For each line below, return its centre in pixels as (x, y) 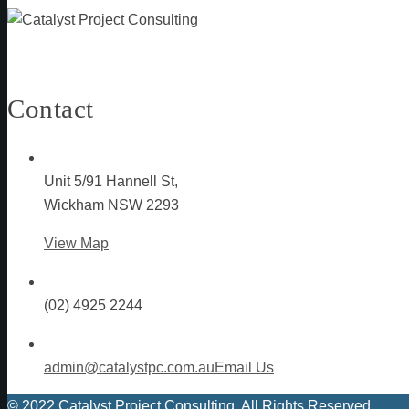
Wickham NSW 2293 (111, 205)
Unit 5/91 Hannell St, (111, 182)
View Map (76, 244)
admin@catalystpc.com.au (129, 368)
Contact (51, 109)
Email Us (244, 368)
